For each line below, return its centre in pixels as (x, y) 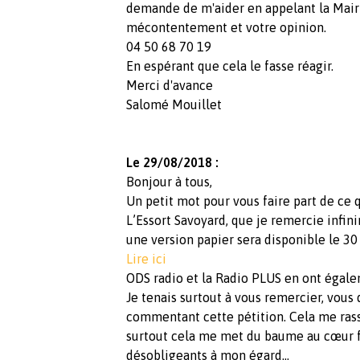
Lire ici (146, 259)
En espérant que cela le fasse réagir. (230, 66)
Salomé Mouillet (174, 105)
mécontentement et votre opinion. (226, 28)
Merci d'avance (170, 86)
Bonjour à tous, (169, 182)
